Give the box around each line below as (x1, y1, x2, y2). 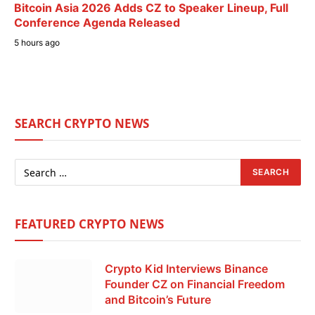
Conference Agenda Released (14, 15, 180, 30)
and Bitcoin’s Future (105, 292, 211, 307)
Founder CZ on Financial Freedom (105, 277, 285, 292)
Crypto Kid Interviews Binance (105, 262, 268, 276)
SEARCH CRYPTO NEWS (15, 115, 149, 132)
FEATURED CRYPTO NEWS (15, 216, 164, 233)
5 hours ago (14, 37, 60, 49)
